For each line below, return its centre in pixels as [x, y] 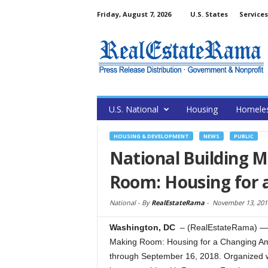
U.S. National [133, 109]
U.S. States [209, 14]
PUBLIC [243, 136]
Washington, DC [143, 227]
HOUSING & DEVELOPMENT [151, 136]
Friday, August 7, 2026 [134, 14]
